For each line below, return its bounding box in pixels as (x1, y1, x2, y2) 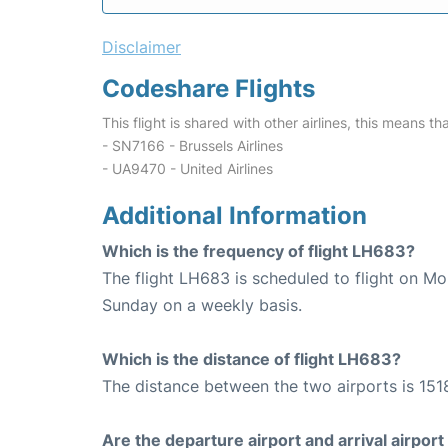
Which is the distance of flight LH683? (102, 349, 401, 370)
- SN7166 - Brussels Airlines (102, 137, 283, 155)
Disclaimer (102, 37, 181, 58)
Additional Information (102, 201, 367, 231)
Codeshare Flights (102, 74, 315, 104)
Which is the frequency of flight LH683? (102, 241, 415, 262)
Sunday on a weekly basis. (102, 295, 302, 316)
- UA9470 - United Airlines (102, 160, 273, 178)
